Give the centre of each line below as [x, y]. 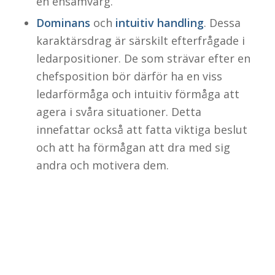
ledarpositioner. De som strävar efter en [143, 58]
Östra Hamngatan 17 [63, 153]
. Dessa [222, 22]
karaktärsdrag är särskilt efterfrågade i [140, 40]
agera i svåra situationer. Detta [118, 111]
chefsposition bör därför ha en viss [129, 76]
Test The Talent [56, 139]
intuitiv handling [159, 22]
